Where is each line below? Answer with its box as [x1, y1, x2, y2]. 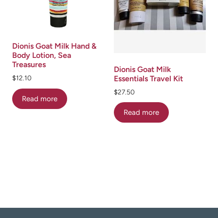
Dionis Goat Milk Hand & [12, 41, 96, 51]
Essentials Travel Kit [114, 73, 183, 83]
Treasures [12, 60, 46, 70]
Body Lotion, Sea [12, 51, 71, 60]
